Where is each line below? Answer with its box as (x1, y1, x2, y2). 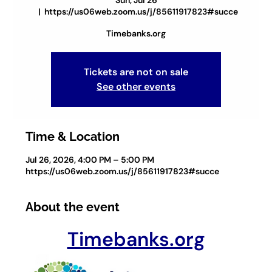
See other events (97, 80, 175, 93)
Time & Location (25, 129, 120, 144)
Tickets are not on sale (84, 66, 188, 79)
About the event (25, 200, 120, 215)
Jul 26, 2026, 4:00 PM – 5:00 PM (25, 154, 155, 166)
